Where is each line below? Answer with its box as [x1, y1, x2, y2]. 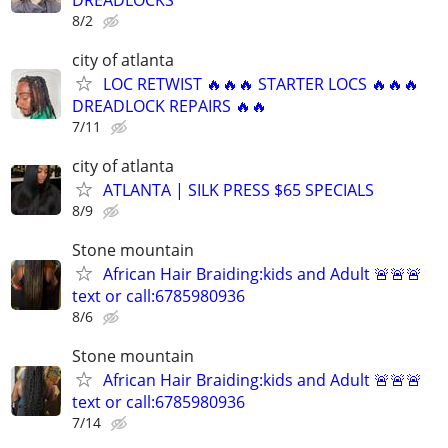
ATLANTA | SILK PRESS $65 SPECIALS [103, 179, 374, 201]
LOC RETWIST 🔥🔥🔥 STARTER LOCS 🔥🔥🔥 [103, 72, 419, 95]
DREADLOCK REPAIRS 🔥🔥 [72, 94, 267, 117]
